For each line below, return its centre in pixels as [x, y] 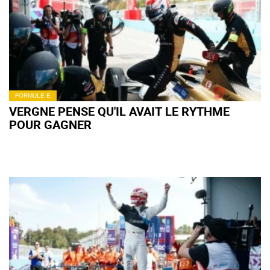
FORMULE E [33, 96]
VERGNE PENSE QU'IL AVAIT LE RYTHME [119, 111]
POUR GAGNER [50, 124]
